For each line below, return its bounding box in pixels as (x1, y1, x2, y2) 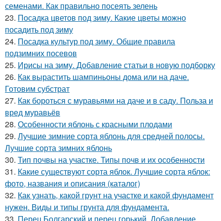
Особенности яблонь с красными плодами (18, 118, 172, 130)
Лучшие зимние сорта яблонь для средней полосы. (18, 130, 205, 142)
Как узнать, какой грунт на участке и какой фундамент (18, 189, 214, 201)
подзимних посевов (5, 47, 77, 59)
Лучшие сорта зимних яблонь (5, 142, 112, 153)
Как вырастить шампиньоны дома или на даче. (18, 71, 189, 82)
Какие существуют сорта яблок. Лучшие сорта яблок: (18, 166, 210, 177)
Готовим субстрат (5, 83, 70, 94)
